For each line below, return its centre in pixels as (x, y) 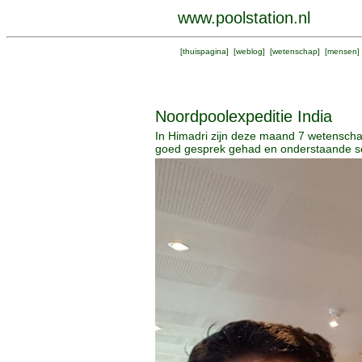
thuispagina (204, 51)
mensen (342, 51)
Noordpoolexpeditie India (244, 116)
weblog (249, 51)
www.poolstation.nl (244, 18)
